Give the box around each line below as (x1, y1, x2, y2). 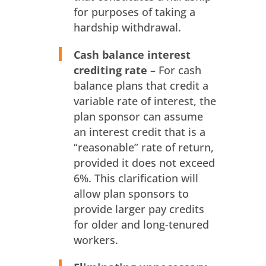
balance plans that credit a (73, 78, 208, 93)
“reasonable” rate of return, (73, 140, 214, 155)
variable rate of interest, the (73, 94, 216, 109)
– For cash (150, 63, 201, 78)
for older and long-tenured (73, 217, 209, 232)
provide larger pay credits (73, 202, 204, 217)
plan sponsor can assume (73, 109, 203, 124)
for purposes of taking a (73, 5, 195, 20)
